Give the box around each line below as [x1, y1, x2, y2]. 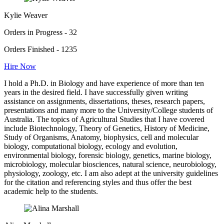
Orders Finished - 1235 [4, 44, 77, 53]
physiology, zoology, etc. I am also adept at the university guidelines [4, 168, 218, 177]
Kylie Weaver [4, 10, 47, 19]
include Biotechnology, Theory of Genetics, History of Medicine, [4, 123, 209, 132]
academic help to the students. [4, 186, 98, 195]
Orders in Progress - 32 [4, 27, 77, 36]
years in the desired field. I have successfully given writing [4, 87, 188, 96]
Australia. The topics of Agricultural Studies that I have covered [4, 114, 204, 123]
